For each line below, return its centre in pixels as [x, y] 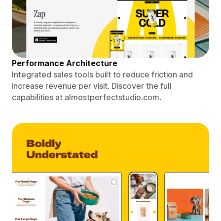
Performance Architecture [65, 63]
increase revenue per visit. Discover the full [92, 86]
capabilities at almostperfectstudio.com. [87, 97]
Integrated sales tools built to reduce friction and [102, 74]
